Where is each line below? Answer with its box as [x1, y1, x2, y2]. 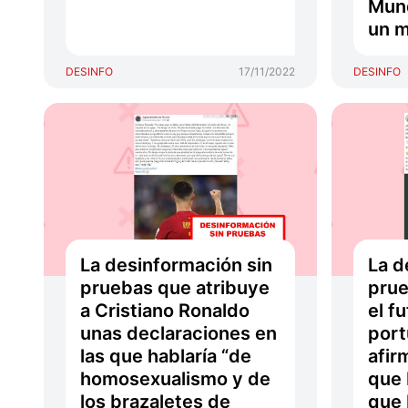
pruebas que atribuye [80, 277, 270, 299]
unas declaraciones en [80, 322, 277, 344]
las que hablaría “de [80, 345, 251, 367]
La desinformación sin [80, 254, 272, 276]
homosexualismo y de [80, 368, 270, 390]
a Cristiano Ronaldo [80, 300, 250, 321]
